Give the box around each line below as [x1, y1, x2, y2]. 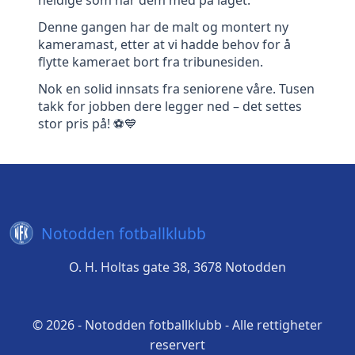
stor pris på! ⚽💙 [38, 114, 137, 132]
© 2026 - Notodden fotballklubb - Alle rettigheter [32, 316, 323, 334]
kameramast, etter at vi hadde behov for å [38, 35, 291, 53]
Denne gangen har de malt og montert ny [38, 17, 288, 36]
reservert [150, 336, 205, 353]
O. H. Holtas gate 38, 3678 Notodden [69, 258, 286, 276]
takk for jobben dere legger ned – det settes [38, 97, 302, 115]
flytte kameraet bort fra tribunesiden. [38, 52, 263, 71]
